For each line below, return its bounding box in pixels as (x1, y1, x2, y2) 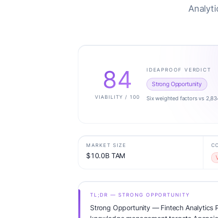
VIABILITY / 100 (95, 93, 140, 100)
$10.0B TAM (86, 151, 126, 160)
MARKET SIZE (86, 142, 127, 148)
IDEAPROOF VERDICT (146, 66, 211, 73)
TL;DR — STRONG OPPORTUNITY (90, 192, 190, 198)
